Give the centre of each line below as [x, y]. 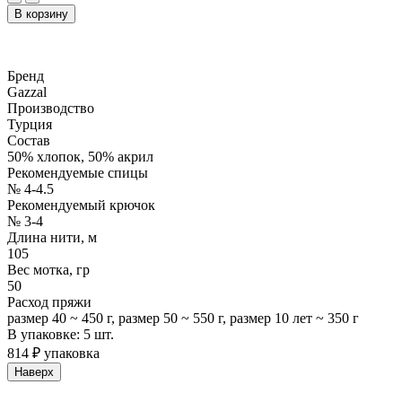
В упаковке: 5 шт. [61, 334]
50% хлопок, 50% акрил [80, 156]
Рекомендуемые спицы [78, 172]
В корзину [41, 13]
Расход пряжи [49, 301]
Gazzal [27, 92]
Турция [30, 124]
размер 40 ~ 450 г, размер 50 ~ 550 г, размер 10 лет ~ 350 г [183, 318]
